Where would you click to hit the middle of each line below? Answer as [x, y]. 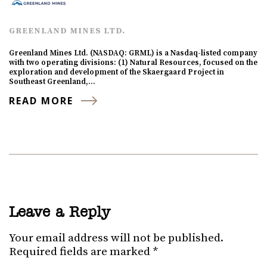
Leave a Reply [60, 212]
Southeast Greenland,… [52, 81]
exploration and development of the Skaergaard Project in [117, 72]
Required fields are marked [81, 252]
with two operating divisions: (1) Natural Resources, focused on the [133, 62]
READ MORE [41, 100]
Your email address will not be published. [116, 238]
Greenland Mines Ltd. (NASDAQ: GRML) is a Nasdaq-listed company [133, 53]
